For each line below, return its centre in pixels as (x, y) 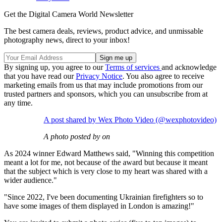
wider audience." (30, 180)
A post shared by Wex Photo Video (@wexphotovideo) (130, 120)
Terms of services (133, 67)
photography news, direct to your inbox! (67, 40)
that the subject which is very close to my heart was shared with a (106, 171)
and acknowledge (189, 67)
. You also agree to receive (163, 76)
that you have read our (40, 76)
